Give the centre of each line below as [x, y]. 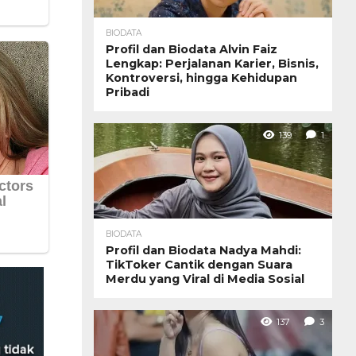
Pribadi [128, 92]
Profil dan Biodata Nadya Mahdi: [203, 250]
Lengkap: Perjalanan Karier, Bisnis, [212, 63]
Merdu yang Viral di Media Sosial [205, 279]
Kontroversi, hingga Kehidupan [201, 77]
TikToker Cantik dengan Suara [199, 264]
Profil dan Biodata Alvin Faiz [192, 49]
